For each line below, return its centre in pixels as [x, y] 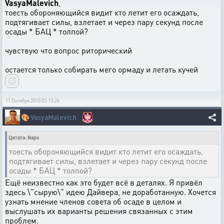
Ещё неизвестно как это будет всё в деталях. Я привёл [104, 182]
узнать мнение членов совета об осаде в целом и [93, 201]
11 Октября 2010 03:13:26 [32, 100]
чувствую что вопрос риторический [68, 50]
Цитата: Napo [24, 137]
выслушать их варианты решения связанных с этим [99, 211]
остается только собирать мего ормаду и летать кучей [101, 69]
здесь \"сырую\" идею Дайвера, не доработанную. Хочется [110, 192]
